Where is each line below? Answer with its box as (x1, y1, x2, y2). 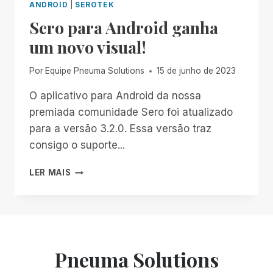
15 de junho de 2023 (157, 66, 236, 76)
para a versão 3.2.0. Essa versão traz (29, 122, 211, 135)
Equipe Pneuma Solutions (45, 66, 145, 76)
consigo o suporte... (29, 139, 125, 152)
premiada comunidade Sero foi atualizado (29, 106, 233, 119)
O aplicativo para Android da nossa (29, 90, 201, 102)
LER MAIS (29, 168, 71, 178)
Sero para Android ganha (29, 16, 218, 38)
